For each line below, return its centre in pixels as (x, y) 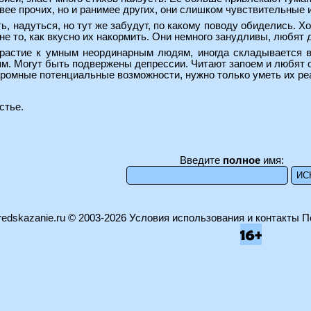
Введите (201, 161)
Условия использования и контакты (214, 218)
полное (242, 161)
